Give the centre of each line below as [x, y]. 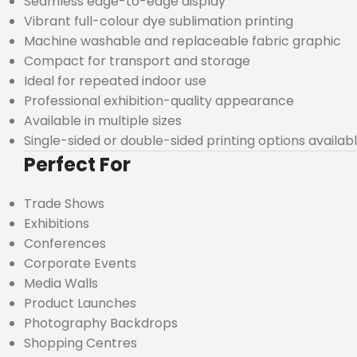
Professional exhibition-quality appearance [159, 100]
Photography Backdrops [101, 323]
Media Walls [61, 283]
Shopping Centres [80, 343]
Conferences [65, 243]
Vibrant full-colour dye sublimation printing [159, 21]
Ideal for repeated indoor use [115, 80]
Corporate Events [80, 263]
